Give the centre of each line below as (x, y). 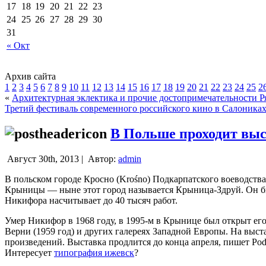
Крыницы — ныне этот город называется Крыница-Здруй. (124, 189)
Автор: (102, 159)
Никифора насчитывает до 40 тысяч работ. (91, 200)
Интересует (29, 252)
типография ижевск (94, 252)
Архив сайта (30, 76)
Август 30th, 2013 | (45, 159)
